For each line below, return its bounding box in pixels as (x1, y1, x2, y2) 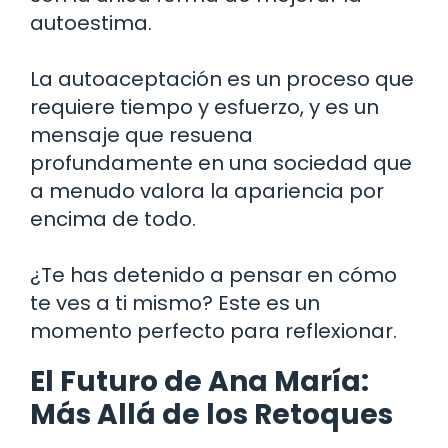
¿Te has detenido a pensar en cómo (30, 260, 397, 289)
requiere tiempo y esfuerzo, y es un (30, 92, 379, 121)
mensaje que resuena (30, 120, 253, 149)
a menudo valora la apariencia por (30, 176, 384, 205)
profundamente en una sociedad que (30, 148, 412, 177)
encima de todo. (30, 204, 196, 233)
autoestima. (30, 8, 152, 37)
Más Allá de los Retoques (30, 394, 393, 434)
